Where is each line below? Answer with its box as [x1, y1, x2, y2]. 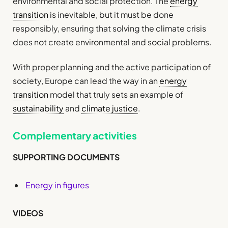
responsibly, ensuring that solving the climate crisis [13, 23, 206, 34]
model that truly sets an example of [48, 89, 183, 100]
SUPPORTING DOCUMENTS [13, 151, 120, 162]
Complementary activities [13, 129, 137, 142]
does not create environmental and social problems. [13, 37, 212, 48]
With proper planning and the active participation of [13, 62, 211, 73]
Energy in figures [25, 179, 89, 190]
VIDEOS [13, 207, 43, 218]
